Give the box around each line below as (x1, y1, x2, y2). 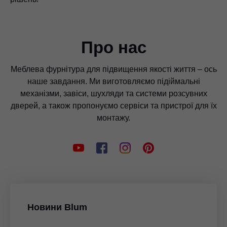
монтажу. (97, 113, 130, 123)
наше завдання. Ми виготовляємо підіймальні (27, 77, 200, 86)
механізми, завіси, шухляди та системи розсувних (20, 89, 207, 98)
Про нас (81, 38, 146, 57)
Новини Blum (27, 202, 87, 213)
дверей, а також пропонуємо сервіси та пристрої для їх (10, 101, 217, 110)
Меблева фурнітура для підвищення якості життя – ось (10, 65, 217, 74)
